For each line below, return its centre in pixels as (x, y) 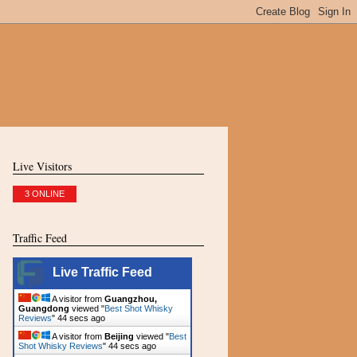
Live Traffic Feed (102, 272)
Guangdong (44, 308)
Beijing (119, 336)
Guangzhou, (131, 299)
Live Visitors (42, 166)
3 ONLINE (45, 194)
